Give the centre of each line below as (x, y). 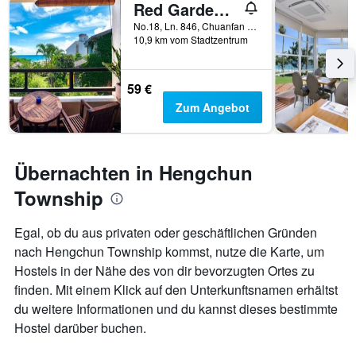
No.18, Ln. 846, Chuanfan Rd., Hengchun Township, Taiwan (252, 26)
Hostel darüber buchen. (80, 328)
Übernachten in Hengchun (133, 173)
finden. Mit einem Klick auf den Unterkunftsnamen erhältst (176, 290)
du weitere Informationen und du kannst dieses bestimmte (176, 309)
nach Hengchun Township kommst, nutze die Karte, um (169, 252)
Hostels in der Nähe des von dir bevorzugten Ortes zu (164, 271)
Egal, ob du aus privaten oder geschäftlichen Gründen (166, 233)
